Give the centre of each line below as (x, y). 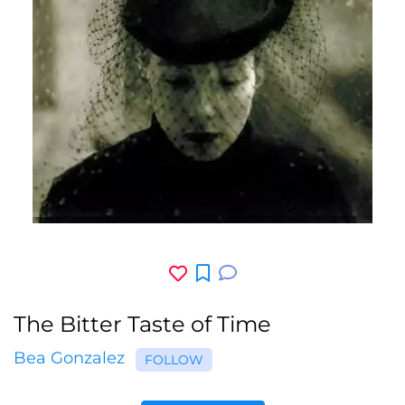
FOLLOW (174, 359)
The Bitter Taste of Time (142, 324)
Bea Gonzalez (69, 358)
